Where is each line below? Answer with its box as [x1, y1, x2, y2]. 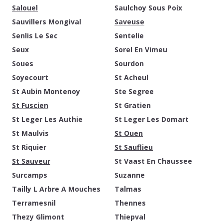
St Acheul [114, 73, 148, 82]
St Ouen [114, 128, 143, 138]
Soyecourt [12, 73, 48, 82]
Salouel [12, 3, 38, 12]
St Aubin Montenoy [12, 87, 80, 96]
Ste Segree [114, 87, 154, 96]
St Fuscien [12, 101, 48, 110]
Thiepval [114, 212, 145, 222]
